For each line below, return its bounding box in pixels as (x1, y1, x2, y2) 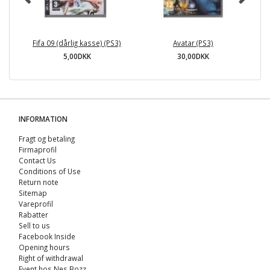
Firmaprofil (19, 145, 57, 155)
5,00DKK (63, 51, 91, 61)
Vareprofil (19, 199, 53, 209)
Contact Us (19, 155, 56, 166)
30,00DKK (177, 51, 209, 61)
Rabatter (19, 210, 48, 220)
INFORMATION (19, 114, 67, 124)
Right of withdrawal (19, 253, 83, 263)
